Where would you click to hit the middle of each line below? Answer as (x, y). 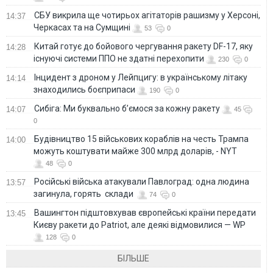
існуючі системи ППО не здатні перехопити (119, 58)
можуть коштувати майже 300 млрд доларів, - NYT (135, 151)
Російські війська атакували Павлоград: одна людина (142, 181)
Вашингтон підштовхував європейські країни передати (145, 212)
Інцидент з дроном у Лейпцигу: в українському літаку (141, 77)
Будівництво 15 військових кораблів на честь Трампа (141, 139)
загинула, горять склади (84, 193)
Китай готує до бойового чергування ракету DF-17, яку (144, 46)
